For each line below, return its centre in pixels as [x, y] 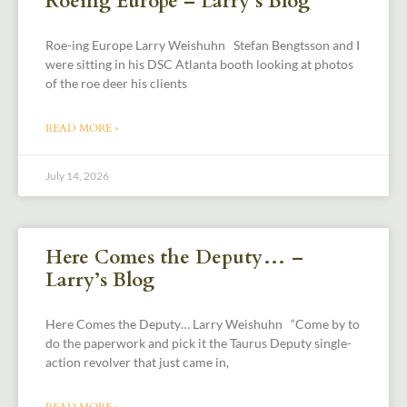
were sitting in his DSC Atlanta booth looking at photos [199, 64]
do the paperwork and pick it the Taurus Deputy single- [199, 342]
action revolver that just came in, [137, 362]
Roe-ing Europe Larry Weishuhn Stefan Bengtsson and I [203, 45]
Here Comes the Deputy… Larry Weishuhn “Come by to [203, 323]
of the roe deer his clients [116, 83]
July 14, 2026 [77, 175]
